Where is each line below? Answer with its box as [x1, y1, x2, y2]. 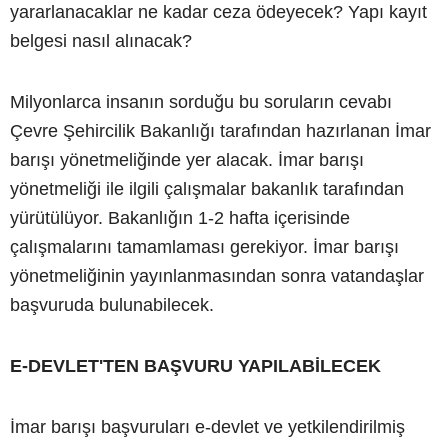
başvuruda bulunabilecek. [10, 294, 214, 315]
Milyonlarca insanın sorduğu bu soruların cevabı [10, 91, 392, 112]
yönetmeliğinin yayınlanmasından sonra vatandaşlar [10, 265, 424, 286]
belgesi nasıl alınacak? [10, 30, 192, 51]
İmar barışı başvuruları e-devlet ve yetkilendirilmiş [10, 416, 405, 437]
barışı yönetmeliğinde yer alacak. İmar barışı [10, 149, 364, 170]
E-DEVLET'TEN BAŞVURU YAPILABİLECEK [10, 355, 381, 376]
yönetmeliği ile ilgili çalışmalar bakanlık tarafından [10, 178, 404, 199]
